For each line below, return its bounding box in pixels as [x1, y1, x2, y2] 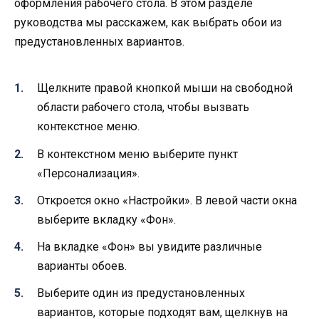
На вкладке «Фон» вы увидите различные [37, 239, 262, 253]
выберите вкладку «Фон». [37, 212, 176, 226]
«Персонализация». [37, 166, 140, 180]
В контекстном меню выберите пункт [37, 147, 238, 161]
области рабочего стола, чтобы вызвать [37, 100, 249, 115]
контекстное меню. [37, 120, 140, 134]
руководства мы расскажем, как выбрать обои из [14, 16, 282, 30]
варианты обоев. [37, 258, 127, 273]
